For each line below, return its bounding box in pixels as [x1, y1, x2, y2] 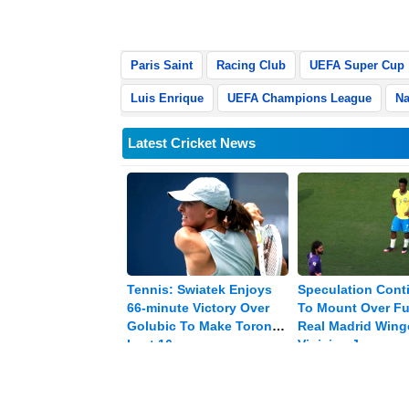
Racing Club [216, 58, 286, 72]
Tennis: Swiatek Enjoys [127, 282, 272, 298]
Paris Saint [131, 58, 193, 72]
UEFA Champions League [227, 90, 372, 105]
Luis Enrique [131, 90, 204, 105]
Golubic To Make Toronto [127, 319, 285, 334]
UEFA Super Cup [309, 58, 404, 72]
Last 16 [127, 337, 173, 352]
